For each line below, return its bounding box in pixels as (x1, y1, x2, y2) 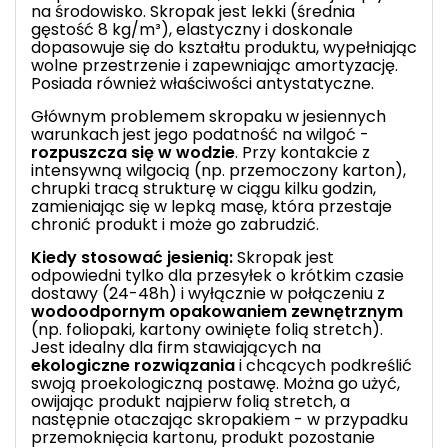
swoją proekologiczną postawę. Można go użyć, (31, 371, 400, 395)
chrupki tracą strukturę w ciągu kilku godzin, (31, 176, 376, 200)
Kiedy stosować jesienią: (31, 245, 233, 269)
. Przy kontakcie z (235, 140, 370, 164)
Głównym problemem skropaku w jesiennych (31, 104, 386, 128)
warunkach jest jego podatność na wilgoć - (31, 122, 369, 146)
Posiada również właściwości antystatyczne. (31, 71, 374, 95)
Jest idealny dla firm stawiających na (31, 335, 321, 359)
